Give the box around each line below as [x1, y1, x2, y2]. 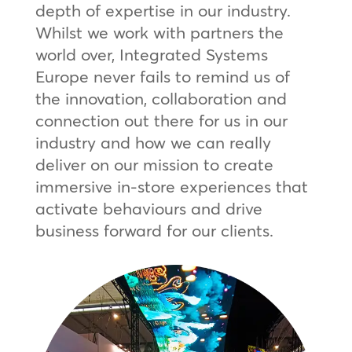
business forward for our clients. [35, 219, 273, 240]
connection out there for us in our [35, 109, 288, 130]
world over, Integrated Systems [35, 43, 268, 64]
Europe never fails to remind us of [35, 65, 290, 86]
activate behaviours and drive [35, 197, 262, 218]
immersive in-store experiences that [35, 175, 308, 196]
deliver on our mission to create [35, 153, 273, 174]
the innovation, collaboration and [35, 87, 287, 108]
